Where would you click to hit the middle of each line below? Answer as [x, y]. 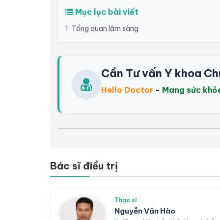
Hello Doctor [127, 90]
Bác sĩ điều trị [84, 166]
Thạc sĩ [126, 200]
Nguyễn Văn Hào [145, 211]
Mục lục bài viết [106, 12]
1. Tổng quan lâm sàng [102, 28]
